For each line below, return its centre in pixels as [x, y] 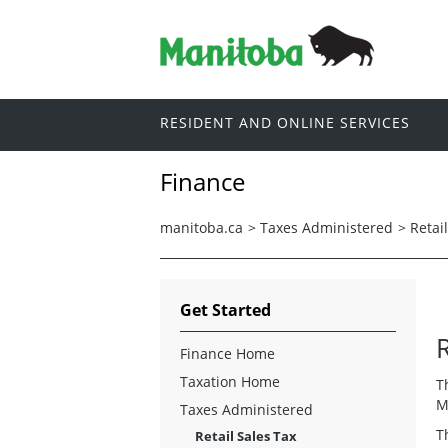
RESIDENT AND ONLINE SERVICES [285, 123]
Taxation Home [230, 381]
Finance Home [227, 353]
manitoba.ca [201, 227]
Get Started [225, 309]
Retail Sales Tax [246, 435]
